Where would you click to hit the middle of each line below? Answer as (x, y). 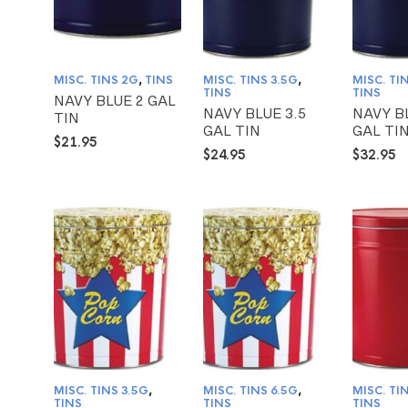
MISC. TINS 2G (96, 80)
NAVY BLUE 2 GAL (115, 100)
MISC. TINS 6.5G (251, 390)
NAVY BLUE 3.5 (255, 113)
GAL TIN (232, 130)
